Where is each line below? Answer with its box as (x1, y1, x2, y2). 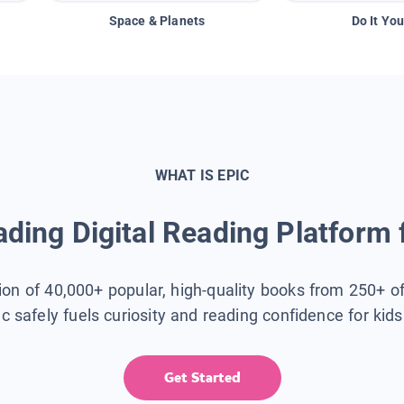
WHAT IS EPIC (154, 166, 250, 184)
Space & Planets (108, 13, 206, 28)
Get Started (163, 367, 241, 387)
